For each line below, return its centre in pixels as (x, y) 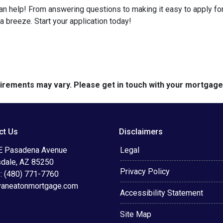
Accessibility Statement (162, 193)
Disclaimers (141, 132)
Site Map (136, 214)
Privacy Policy (145, 171)
